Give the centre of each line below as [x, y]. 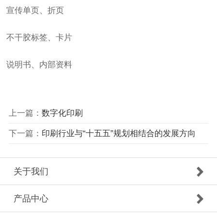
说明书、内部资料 [39, 65]
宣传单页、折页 [35, 11]
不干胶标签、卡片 [39, 38]
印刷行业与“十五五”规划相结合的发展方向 [118, 133]
